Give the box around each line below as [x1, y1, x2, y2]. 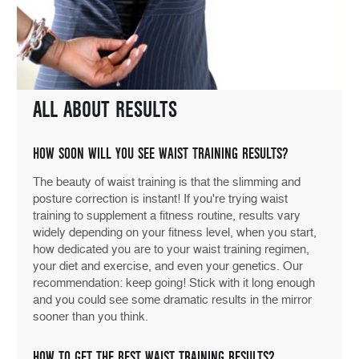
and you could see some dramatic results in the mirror [33, 292, 312, 308]
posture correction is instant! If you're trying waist [33, 192, 288, 207]
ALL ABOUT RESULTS [33, 96, 177, 124]
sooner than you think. [33, 309, 148, 325]
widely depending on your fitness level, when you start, [33, 225, 317, 240]
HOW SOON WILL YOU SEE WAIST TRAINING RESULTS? [33, 145, 288, 163]
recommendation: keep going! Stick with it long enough [33, 276, 315, 291]
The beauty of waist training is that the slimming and [33, 175, 301, 190]
